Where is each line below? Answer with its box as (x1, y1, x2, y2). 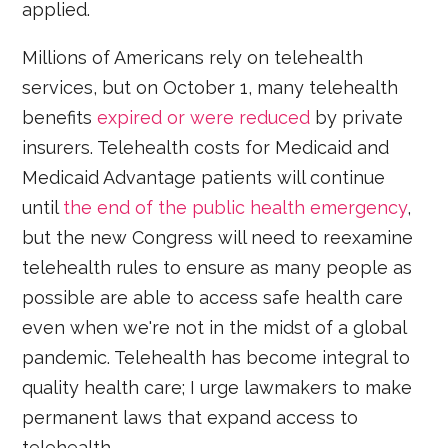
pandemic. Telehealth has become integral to (22, 347, 411, 369)
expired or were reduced (97, 107, 311, 129)
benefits (22, 107, 98, 129)
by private (310, 107, 404, 129)
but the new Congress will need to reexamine (22, 227, 414, 249)
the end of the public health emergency (63, 197, 408, 219)
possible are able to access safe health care (22, 287, 404, 309)
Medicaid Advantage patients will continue (22, 167, 386, 189)
